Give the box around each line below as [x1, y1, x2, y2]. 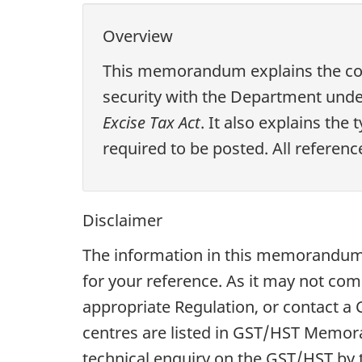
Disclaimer [82, 208, 162, 231]
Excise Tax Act [103, 112, 200, 134]
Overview [103, 24, 173, 47]
